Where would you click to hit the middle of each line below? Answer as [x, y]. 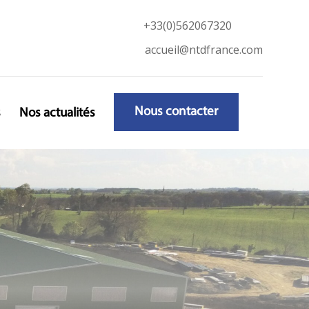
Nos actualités [57, 113]
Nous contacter [176, 112]
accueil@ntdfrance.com [203, 50]
